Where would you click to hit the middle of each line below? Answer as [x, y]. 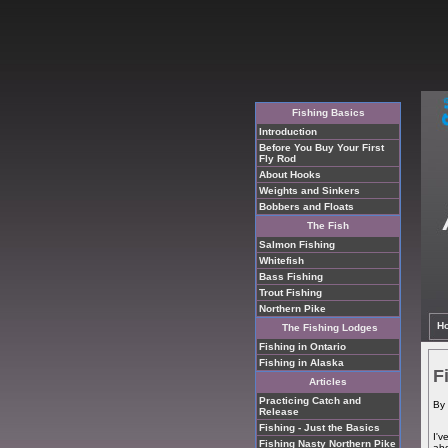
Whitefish [281, 260]
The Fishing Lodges [329, 327]
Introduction [288, 131]
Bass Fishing [291, 276]
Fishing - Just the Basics [319, 427]
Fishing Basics [328, 112]
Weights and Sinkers [309, 190]
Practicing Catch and [310, 400]
